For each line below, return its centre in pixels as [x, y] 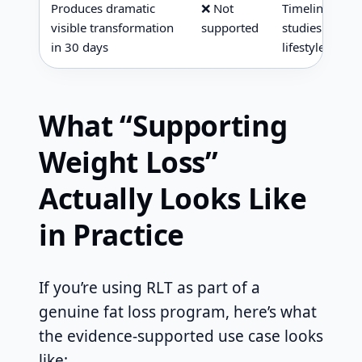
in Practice [112, 235]
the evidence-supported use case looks [181, 337]
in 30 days [80, 47]
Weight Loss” [128, 162]
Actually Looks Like [173, 198]
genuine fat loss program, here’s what [178, 312]
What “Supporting [163, 126]
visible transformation [112, 28]
